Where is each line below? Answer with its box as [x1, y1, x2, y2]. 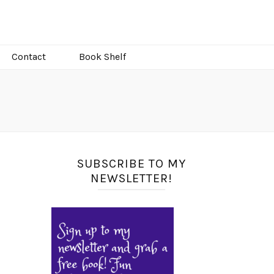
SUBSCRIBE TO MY [76, 157, 186, 171]
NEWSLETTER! [90, 171, 172, 186]
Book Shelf [78, 51, 126, 63]
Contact [11, 51, 46, 63]
